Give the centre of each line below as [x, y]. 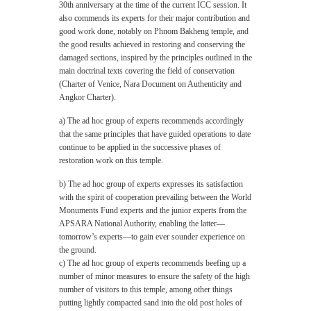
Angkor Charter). [87, 97]
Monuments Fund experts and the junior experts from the [153, 210]
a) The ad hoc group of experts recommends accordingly [151, 121]
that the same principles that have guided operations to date [155, 134]
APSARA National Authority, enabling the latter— [142, 224]
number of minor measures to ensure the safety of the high [154, 276]
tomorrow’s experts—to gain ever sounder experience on [152, 237]
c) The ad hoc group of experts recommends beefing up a [152, 263]
